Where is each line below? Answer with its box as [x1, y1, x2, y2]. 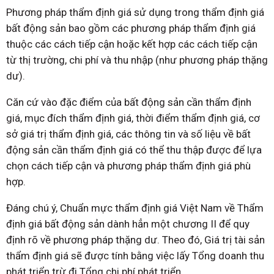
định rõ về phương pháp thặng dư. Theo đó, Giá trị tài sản [6, 234, 265, 246]
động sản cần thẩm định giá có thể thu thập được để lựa [6, 144, 262, 157]
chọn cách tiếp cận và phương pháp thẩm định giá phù [6, 160, 251, 172]
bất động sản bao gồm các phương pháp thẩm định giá [6, 22, 256, 35]
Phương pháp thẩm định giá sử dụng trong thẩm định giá [6, 6, 264, 19]
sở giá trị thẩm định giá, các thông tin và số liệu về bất [6, 128, 251, 141]
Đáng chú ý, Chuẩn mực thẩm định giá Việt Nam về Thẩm [6, 202, 264, 215]
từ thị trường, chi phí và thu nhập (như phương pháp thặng [6, 54, 268, 67]
